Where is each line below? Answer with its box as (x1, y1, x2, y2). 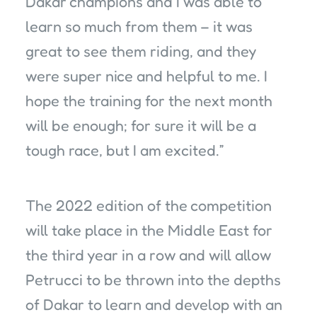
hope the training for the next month (25, 91, 272, 110)
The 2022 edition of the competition (25, 196, 272, 215)
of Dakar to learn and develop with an (25, 295, 282, 314)
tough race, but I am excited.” (25, 141, 224, 160)
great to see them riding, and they (25, 42, 256, 61)
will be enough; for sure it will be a (25, 116, 256, 135)
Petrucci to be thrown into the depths (25, 270, 281, 289)
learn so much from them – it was (25, 17, 253, 36)
